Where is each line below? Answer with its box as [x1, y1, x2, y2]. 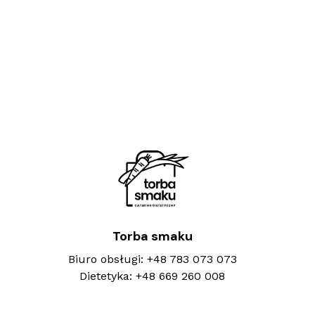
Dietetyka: [79, 269, 136, 283]
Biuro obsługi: [67, 252, 147, 266]
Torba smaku [112, 227, 193, 245]
